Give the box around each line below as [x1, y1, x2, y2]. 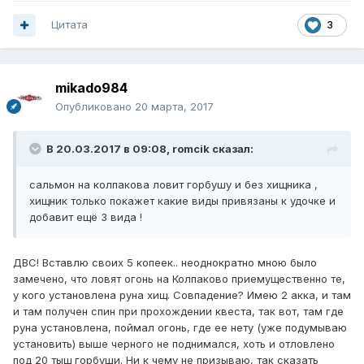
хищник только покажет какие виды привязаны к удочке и [29, 194, 336, 208]
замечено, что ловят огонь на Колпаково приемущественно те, [13, 272, 345, 286]
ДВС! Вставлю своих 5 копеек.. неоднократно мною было [13, 256, 317, 270]
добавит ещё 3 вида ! [29, 210, 142, 224]
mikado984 [55, 80, 128, 97]
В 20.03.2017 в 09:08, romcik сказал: [46, 142, 253, 156]
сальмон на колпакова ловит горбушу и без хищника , [29, 178, 318, 192]
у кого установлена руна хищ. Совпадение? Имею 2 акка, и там [13, 288, 351, 302]
